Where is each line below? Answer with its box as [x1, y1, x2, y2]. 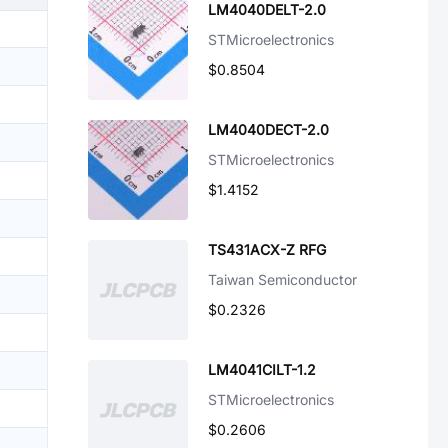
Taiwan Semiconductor [208, 271, 357, 288]
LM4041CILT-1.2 [208, 361, 316, 378]
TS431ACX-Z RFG [208, 241, 326, 258]
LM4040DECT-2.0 [208, 121, 329, 138]
